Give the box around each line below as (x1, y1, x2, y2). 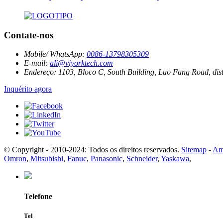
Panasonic (91, 154, 122, 163)
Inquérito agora (4, 85, 52, 94)
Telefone (24, 192, 52, 201)
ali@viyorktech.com (50, 59, 113, 68)
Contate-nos (4, 29, 53, 40)
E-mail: (24, 59, 48, 68)
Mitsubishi (30, 154, 63, 163)
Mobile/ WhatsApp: (24, 50, 85, 59)
